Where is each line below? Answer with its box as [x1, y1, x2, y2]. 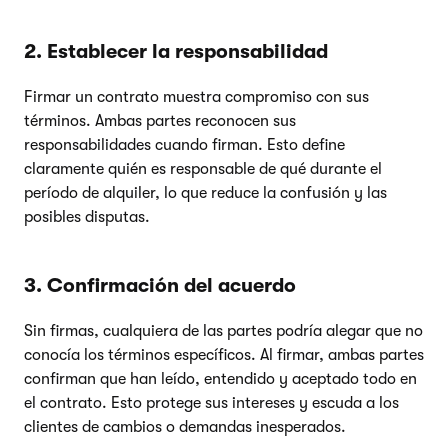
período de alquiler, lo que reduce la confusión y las [24, 183, 387, 202]
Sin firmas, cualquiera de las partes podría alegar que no [24, 321, 423, 340]
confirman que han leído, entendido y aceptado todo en [24, 369, 417, 388]
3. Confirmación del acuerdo [24, 273, 296, 297]
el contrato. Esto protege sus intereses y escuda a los [24, 393, 399, 412]
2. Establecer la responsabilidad [24, 39, 328, 63]
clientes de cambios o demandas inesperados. [24, 417, 346, 436]
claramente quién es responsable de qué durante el [24, 159, 382, 178]
